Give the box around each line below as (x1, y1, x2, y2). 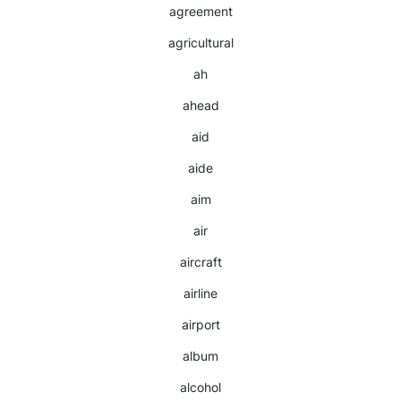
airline (183, 286, 218, 301)
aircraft (179, 254, 222, 269)
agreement (168, 4, 233, 19)
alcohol (180, 380, 221, 395)
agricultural (167, 35, 234, 50)
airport (181, 317, 220, 332)
